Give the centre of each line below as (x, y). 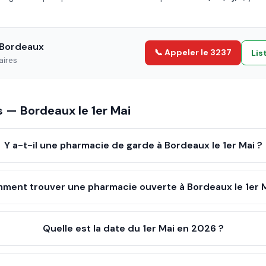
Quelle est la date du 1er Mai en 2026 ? (133, 228)
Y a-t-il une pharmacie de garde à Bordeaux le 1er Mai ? (133, 145)
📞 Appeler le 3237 (193, 52)
